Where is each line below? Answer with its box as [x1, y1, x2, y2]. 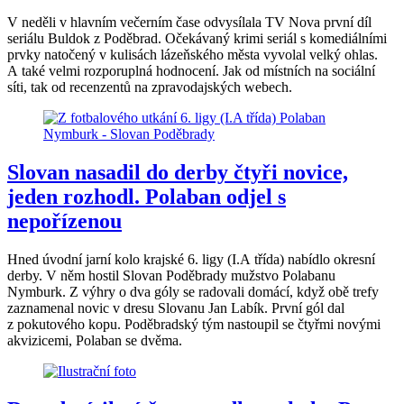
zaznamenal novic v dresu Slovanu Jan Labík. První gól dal [7, 300, 344, 317]
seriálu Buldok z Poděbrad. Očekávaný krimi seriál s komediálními [7, 31, 387, 47]
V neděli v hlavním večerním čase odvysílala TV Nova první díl [7, 14, 372, 31]
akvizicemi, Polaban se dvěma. [7, 333, 182, 349]
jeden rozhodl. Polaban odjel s [7, 185, 286, 209]
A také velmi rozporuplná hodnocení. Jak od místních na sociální [7, 63, 375, 79]
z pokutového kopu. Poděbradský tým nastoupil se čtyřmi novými [7, 317, 381, 333]
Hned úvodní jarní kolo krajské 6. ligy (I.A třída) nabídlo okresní [7, 252, 375, 268]
